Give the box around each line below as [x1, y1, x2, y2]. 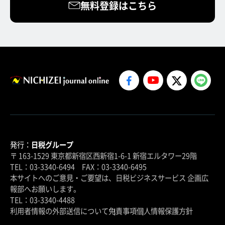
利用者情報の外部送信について [10, 205, 108, 216]
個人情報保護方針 [137, 205, 193, 216]
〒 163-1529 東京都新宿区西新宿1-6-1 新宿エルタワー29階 [10, 150, 197, 161]
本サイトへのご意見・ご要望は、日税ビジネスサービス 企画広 [10, 172, 208, 183]
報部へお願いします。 [10, 183, 80, 194]
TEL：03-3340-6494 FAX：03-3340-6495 [10, 161, 147, 172]
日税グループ [31, 139, 73, 150]
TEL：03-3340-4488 [10, 194, 75, 205]
